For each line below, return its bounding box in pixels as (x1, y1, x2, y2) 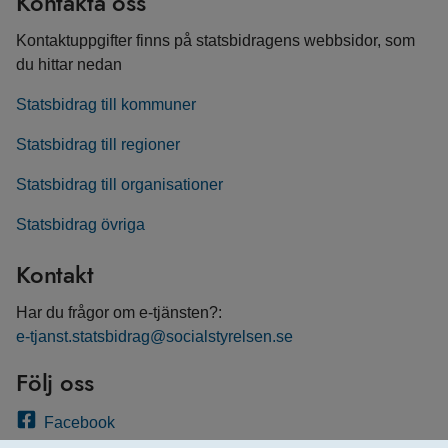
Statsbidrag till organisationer (16, 176, 223, 193)
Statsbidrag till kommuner (16, 96, 196, 113)
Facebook (44, 413, 115, 431)
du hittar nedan (16, 56, 122, 73)
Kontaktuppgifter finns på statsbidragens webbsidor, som (16, 32, 415, 49)
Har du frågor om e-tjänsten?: (16, 304, 222, 321)
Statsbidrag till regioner (16, 136, 180, 153)
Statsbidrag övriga (16, 216, 145, 233)
